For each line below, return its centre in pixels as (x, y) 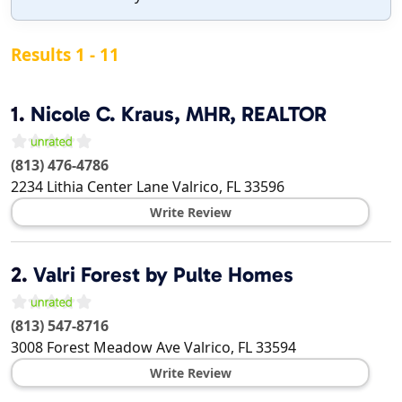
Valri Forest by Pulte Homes (163, 275)
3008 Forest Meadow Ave (96, 348)
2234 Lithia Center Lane (90, 187)
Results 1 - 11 (65, 55)
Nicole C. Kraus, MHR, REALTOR (179, 114)
